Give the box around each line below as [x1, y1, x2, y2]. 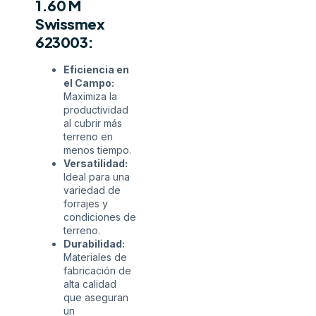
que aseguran [63, 291, 128, 304]
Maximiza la [63, 90, 117, 103]
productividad [63, 104, 128, 116]
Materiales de [63, 251, 127, 264]
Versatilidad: [63, 157, 128, 170]
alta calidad [63, 278, 116, 291]
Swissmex [35, 15, 104, 33]
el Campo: [63, 77, 114, 90]
